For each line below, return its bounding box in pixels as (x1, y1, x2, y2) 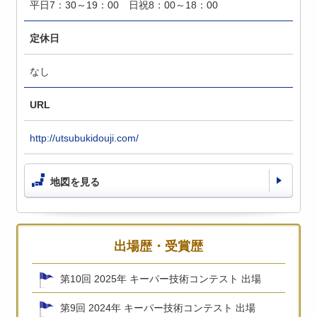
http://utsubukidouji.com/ (30, 132, 139, 144)
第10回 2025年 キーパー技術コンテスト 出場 (60, 272, 262, 284)
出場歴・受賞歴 (114, 238, 203, 253)
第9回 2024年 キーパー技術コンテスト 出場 (60, 301, 256, 313)
